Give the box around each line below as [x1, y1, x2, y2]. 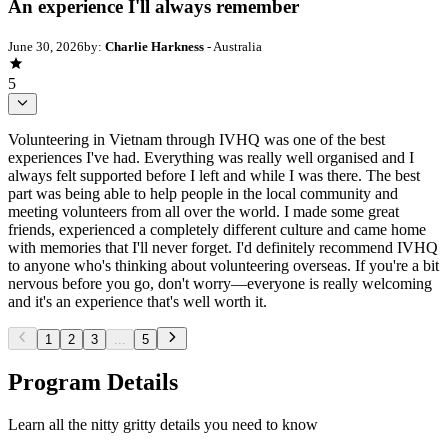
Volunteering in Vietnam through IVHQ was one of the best [8, 131, 385, 149]
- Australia [204, 38, 262, 54]
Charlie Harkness [105, 38, 204, 54]
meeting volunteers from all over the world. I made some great [8, 203, 399, 221]
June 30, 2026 [8, 38, 84, 54]
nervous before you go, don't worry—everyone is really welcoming [8, 275, 432, 293]
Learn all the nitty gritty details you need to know [8, 416, 318, 434]
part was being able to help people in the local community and [8, 185, 398, 203]
